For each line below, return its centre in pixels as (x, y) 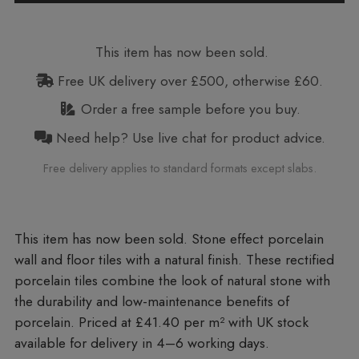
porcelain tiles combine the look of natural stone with (172, 281)
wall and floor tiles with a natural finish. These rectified (174, 260)
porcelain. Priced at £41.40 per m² (121, 323)
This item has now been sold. (179, 52)
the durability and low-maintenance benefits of (151, 302)
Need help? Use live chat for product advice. (188, 138)
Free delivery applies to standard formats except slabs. (179, 167)
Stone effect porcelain (257, 239)
